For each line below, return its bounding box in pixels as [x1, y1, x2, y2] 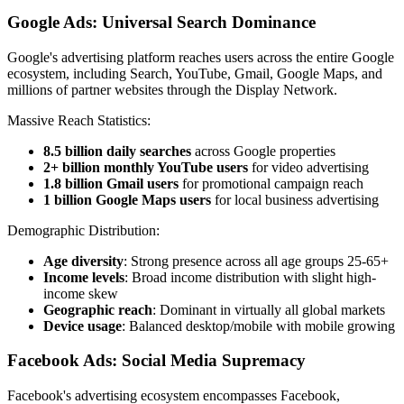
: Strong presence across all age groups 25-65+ [124, 252, 389, 269]
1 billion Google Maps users [43, 191, 211, 207]
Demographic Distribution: [7, 222, 160, 238]
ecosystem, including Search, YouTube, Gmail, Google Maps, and [7, 65, 382, 81]
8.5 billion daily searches [43, 142, 191, 159]
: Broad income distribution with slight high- [124, 269, 376, 285]
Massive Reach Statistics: [7, 112, 151, 128]
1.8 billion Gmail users [43, 175, 179, 191]
